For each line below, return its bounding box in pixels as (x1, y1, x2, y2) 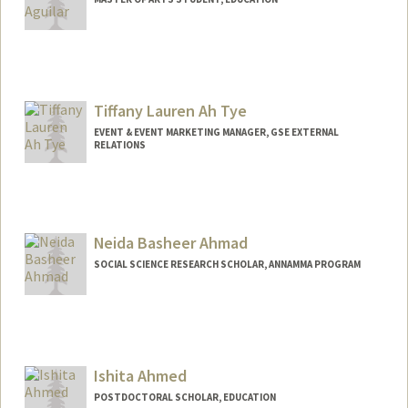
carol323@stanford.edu (40, 93, 168, 110)
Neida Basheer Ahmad (93, 232, 248, 254)
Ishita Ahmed (93, 365, 187, 387)
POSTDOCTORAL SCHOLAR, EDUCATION (93, 391, 276, 404)
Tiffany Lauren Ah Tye (93, 99, 247, 121)
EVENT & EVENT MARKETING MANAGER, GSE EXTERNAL (93, 125, 339, 138)
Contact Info (40, 57, 117, 75)
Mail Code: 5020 (40, 75, 125, 92)
